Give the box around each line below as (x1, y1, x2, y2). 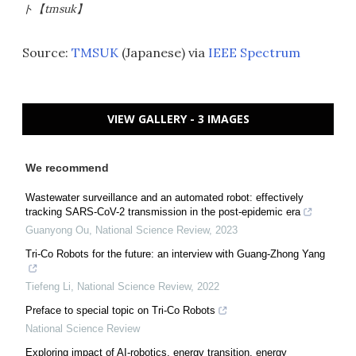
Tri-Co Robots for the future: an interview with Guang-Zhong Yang (25, 248, 325, 261)
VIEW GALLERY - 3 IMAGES (106, 111, 250, 127)
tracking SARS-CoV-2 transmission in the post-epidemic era (25, 206, 300, 219)
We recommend (25, 161, 109, 175)
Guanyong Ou (25, 224, 89, 237)
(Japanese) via (118, 44, 208, 61)
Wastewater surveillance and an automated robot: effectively (25, 192, 304, 204)
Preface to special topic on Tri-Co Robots (25, 304, 215, 317)
